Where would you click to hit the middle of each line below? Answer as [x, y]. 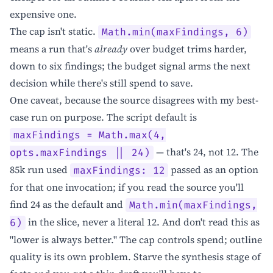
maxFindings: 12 [119, 170]
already [111, 49]
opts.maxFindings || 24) [80, 153]
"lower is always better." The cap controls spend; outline [136, 240]
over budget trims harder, [187, 49]
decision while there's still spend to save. [101, 83]
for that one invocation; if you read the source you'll [127, 187]
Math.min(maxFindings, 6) [175, 32]
